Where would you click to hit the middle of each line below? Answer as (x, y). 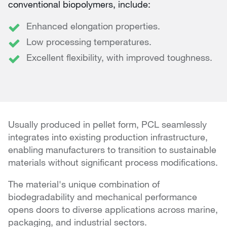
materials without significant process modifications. (113, 162)
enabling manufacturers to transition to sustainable (112, 150)
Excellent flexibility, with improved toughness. (119, 58)
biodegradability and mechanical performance (103, 197)
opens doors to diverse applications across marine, (113, 210)
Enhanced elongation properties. (93, 26)
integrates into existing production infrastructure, (108, 137)
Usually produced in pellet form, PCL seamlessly (107, 124)
